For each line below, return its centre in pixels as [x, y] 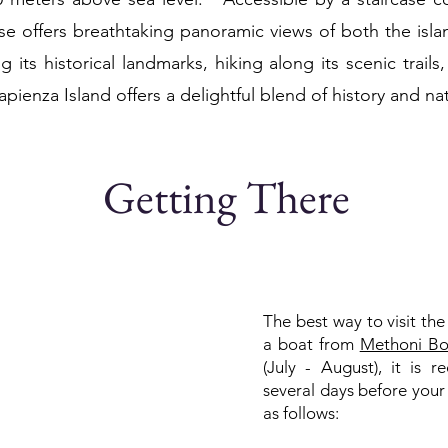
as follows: [301, 413]
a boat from [311, 344]
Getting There [226, 197]
